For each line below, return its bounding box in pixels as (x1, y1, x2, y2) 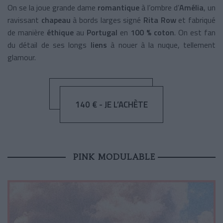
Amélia (179, 1, 204, 13)
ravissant (7, 13, 41, 26)
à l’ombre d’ (141, 1, 179, 13)
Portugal (87, 26, 117, 38)
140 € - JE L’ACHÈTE (75, 98, 148, 111)
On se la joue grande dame (7, 1, 98, 13)
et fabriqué (176, 13, 216, 26)
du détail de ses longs (7, 38, 91, 51)
